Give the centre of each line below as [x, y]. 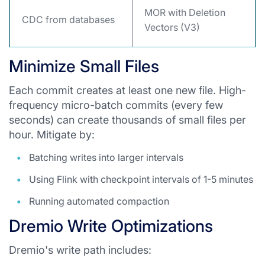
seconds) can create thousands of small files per [127, 120]
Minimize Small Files [84, 66]
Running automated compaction [99, 201]
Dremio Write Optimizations [111, 226]
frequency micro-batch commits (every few [116, 105]
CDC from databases [68, 20]
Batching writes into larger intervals [106, 157]
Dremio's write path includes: [80, 250]
